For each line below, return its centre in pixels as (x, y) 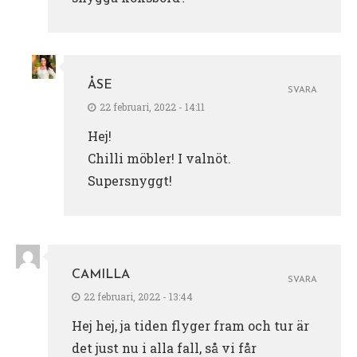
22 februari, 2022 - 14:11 (152, 107)
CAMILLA (101, 275)
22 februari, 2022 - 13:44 (138, 297)
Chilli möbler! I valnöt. (159, 159)
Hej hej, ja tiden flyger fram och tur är (190, 326)
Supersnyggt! (130, 181)
